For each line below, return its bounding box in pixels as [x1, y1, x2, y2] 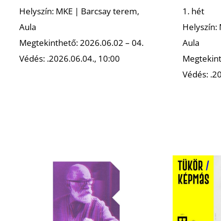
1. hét [183, 5, 205, 17]
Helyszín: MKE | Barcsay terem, [19, 5, 140, 17]
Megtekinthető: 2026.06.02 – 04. [19, 37, 144, 48]
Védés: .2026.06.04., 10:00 [19, 52, 120, 64]
